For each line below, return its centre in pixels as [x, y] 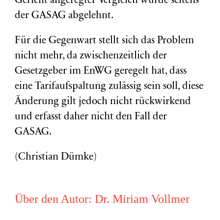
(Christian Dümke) [56, 157]
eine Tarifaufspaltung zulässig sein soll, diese [109, 87]
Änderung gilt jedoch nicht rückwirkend [103, 102]
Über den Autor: [55, 199]
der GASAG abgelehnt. [64, 16]
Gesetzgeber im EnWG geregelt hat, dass [101, 71]
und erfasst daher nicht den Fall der [91, 117]
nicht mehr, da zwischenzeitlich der [91, 56]
